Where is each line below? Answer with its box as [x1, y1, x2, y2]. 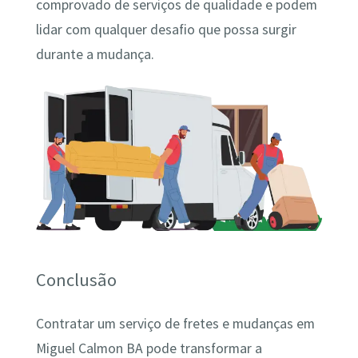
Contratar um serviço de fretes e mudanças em [35, 314, 315, 332]
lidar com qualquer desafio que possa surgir [35, 21, 296, 39]
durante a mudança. [35, 46, 154, 64]
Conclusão [35, 268, 117, 292]
